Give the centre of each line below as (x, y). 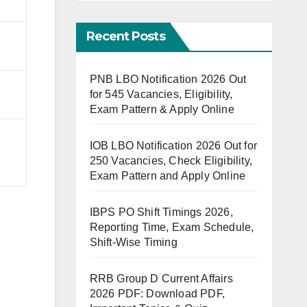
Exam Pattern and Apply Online (168, 175)
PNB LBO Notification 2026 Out (168, 79)
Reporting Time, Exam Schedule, (172, 227)
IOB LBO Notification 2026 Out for (173, 145)
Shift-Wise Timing (133, 242)
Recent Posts (125, 36)
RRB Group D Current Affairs (161, 278)
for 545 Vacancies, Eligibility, (161, 94)
